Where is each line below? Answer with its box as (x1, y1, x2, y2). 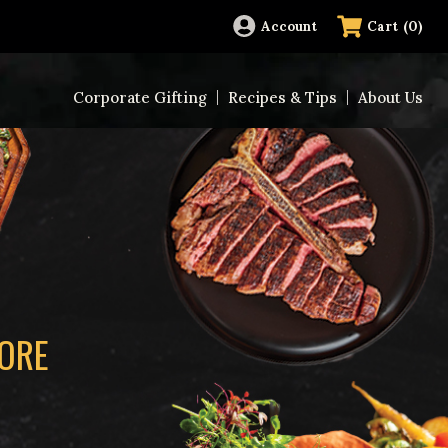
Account (261, 17, 317, 35)
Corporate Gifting (73, 88, 207, 107)
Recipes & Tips (228, 88, 337, 107)
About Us (358, 88, 423, 107)
